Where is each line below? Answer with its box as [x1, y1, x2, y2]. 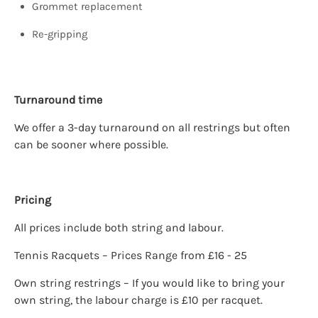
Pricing [14, 193, 51, 207]
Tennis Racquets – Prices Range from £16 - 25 [14, 248, 247, 262]
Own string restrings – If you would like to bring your [14, 276, 285, 290]
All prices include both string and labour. [14, 221, 224, 234]
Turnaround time [14, 93, 102, 106]
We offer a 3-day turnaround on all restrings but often [14, 121, 290, 134]
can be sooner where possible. [14, 138, 168, 151]
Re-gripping [32, 28, 87, 40]
